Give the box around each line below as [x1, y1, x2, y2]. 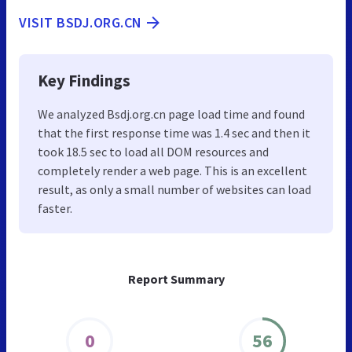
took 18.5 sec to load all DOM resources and [38, 144, 269, 160]
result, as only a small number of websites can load [38, 181, 311, 198]
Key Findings [38, 70, 130, 92]
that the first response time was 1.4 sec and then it [38, 125, 310, 141]
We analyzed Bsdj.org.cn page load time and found [38, 106, 305, 123]
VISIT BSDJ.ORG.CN [19, 13, 142, 32]
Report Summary [127, 271, 225, 288]
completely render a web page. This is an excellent [38, 163, 307, 179]
